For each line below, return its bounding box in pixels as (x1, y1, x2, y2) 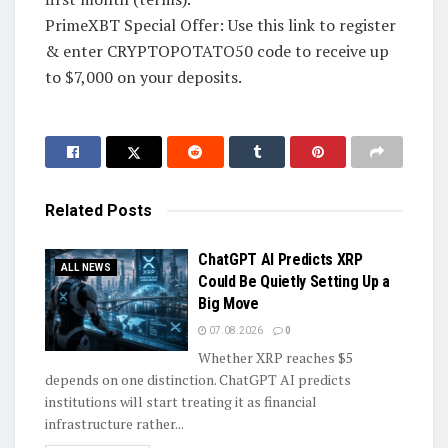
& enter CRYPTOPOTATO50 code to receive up (45, 40, 389, 63)
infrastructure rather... (45, 413, 184, 433)
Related (45, 200, 103, 220)
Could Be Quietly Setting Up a (198, 271, 390, 291)
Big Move (198, 293, 259, 313)
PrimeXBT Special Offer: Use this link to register (45, 14, 396, 37)
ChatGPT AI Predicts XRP (198, 249, 363, 269)
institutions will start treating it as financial (45, 391, 317, 411)
